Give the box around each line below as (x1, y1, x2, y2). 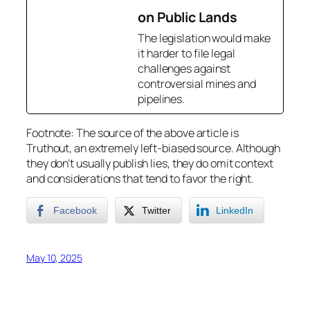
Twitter (142, 205, 171, 217)
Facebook (53, 205, 97, 217)
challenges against (138, 60, 231, 76)
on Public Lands (138, 7, 237, 26)
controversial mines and (138, 75, 256, 91)
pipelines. (138, 91, 185, 107)
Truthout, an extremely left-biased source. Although (26, 140, 280, 156)
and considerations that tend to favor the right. (26, 171, 255, 187)
